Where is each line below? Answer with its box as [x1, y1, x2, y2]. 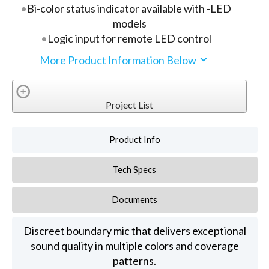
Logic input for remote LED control [47, 32, 211, 46]
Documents [112, 195, 157, 205]
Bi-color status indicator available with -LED [27, 2, 232, 16]
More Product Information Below [39, 53, 198, 67]
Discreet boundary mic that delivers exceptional [23, 223, 246, 237]
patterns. [113, 253, 157, 267]
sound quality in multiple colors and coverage [30, 238, 239, 252]
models [112, 17, 147, 31]
